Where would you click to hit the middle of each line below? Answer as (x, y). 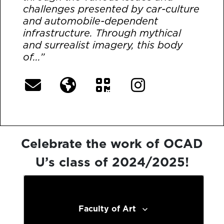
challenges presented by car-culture (111, 9)
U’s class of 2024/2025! (112, 162)
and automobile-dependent (90, 21)
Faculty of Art (107, 208)
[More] (67, 58)
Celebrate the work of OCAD (112, 143)
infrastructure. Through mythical (102, 33)
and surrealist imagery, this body (103, 45)
